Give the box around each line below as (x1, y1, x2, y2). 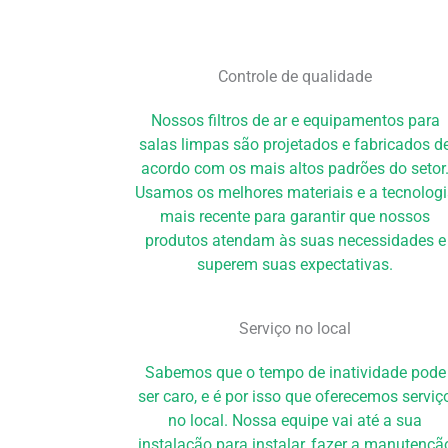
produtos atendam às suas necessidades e (144, 231, 446, 251)
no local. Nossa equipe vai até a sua (168, 410, 423, 430)
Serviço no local (239, 318, 352, 338)
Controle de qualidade (218, 67, 373, 87)
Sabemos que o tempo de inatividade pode (144, 362, 446, 382)
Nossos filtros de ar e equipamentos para (150, 111, 440, 131)
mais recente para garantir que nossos (160, 207, 431, 227)
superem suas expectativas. (197, 255, 394, 275)
